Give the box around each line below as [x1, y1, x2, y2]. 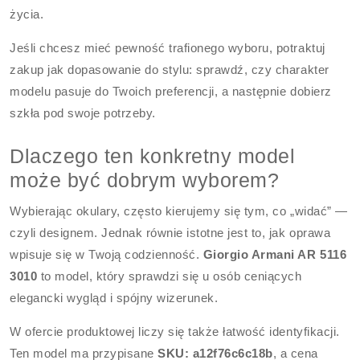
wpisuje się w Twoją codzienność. [10, 247, 203, 261]
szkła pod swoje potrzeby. [10, 106, 156, 120]
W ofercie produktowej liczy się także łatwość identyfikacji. [10, 325, 340, 338]
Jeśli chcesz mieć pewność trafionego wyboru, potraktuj [10, 41, 325, 55]
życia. [10, 7, 44, 21]
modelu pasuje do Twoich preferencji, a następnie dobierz [10, 84, 332, 98]
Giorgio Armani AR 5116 [202, 247, 347, 261]
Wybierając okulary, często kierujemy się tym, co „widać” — [10, 204, 348, 218]
